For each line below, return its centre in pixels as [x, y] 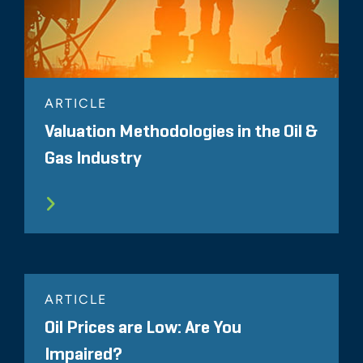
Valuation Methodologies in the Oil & [181, 132]
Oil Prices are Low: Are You [143, 328]
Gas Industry [93, 158]
